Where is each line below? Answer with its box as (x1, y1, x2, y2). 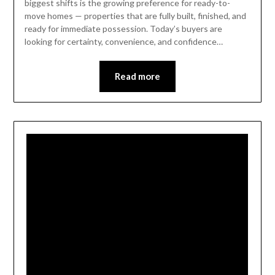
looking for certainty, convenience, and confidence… (24, 36, 223, 47)
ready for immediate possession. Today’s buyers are (24, 23, 222, 34)
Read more (115, 70, 160, 82)
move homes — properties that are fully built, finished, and (24, 10, 246, 21)
